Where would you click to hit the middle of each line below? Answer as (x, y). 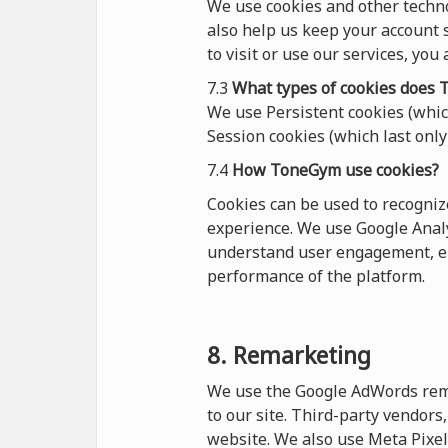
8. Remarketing (289, 355)
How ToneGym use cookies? (335, 170)
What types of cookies (316, 88)
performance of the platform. (316, 276)
